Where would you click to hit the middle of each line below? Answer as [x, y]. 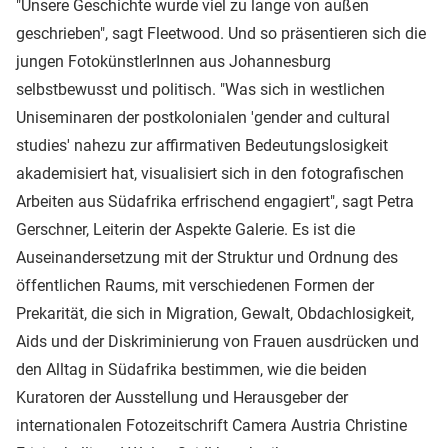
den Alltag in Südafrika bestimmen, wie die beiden [191, 369]
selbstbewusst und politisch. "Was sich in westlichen [200, 89]
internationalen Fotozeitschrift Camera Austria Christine [211, 425]
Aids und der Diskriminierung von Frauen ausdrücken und [217, 341]
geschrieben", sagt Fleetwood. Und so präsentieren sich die [221, 33]
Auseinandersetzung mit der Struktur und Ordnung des [207, 257]
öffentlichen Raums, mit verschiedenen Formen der [195, 285]
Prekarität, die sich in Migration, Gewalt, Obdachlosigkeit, [215, 313]
